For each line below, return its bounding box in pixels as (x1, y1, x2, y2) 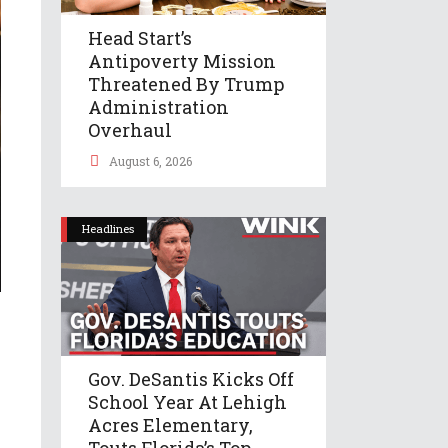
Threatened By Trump (88, 72, 284, 97)
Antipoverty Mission (88, 49, 276, 74)
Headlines (82, 220, 134, 236)
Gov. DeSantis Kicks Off (88, 366, 294, 391)
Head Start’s (88, 26, 192, 51)
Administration (88, 95, 229, 120)
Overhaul (88, 118, 172, 143)
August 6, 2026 (106, 153, 192, 170)
